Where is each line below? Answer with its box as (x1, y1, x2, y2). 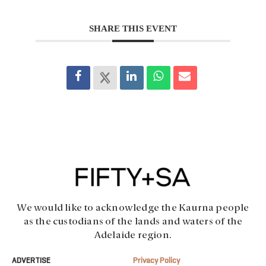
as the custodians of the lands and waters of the (23, 217, 243, 227)
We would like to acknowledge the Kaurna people (17, 203, 249, 213)
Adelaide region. (94, 230, 172, 240)
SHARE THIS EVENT (89, 24, 177, 34)
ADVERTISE (12, 256, 50, 265)
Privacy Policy (133, 256, 180, 265)
